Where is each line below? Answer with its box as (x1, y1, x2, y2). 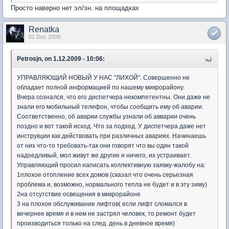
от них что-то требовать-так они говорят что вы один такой (17, 142, 189, 149)
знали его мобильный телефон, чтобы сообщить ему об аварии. (17, 103, 203, 110)
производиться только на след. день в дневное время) (17, 220, 175, 227)
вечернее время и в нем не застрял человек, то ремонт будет (17, 210, 196, 217)
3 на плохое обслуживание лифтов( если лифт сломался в (17, 200, 187, 208)
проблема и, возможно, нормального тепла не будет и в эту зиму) (17, 181, 207, 188)
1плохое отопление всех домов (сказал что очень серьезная (17, 171, 193, 178)
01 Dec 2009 (29, 34, 60, 40)
